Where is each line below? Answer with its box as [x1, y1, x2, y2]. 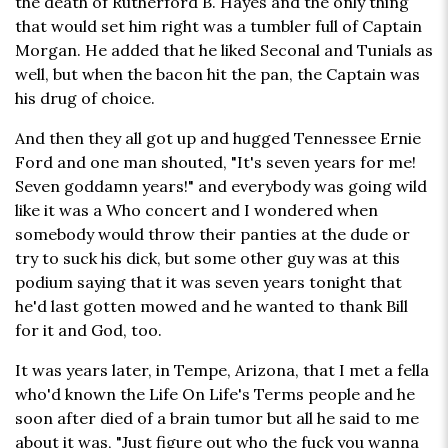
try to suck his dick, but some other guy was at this [15, 248, 400, 269]
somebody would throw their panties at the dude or [15, 224, 410, 245]
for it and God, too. [15, 320, 162, 341]
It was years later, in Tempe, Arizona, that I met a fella [15, 360, 429, 381]
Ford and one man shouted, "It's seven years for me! [15, 152, 416, 173]
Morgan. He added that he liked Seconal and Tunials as [15, 40, 433, 61]
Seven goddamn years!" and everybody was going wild [15, 176, 427, 197]
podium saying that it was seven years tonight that [15, 272, 402, 293]
